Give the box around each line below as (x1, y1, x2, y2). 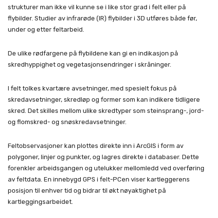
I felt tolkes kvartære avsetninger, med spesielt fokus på (8, 85, 177, 92)
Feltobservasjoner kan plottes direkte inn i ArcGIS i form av (8, 142, 183, 150)
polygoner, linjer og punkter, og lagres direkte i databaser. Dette (8, 153, 199, 161)
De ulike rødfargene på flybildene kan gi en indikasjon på (8, 50, 178, 57)
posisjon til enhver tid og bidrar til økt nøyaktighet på (8, 187, 166, 195)
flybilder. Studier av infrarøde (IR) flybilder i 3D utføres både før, (8, 15, 197, 22)
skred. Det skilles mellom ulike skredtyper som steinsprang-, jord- (8, 107, 204, 115)
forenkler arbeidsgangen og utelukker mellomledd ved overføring (8, 164, 204, 172)
